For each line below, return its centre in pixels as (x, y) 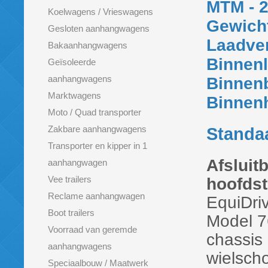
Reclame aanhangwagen (96, 196)
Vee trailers (70, 179)
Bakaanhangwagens (88, 45)
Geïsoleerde (72, 62)
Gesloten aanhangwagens (99, 28)
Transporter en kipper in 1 (98, 146)
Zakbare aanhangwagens (97, 129)
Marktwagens (74, 95)
